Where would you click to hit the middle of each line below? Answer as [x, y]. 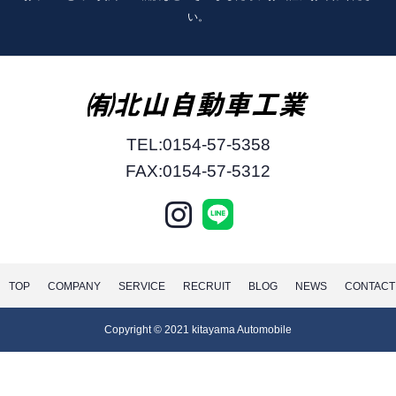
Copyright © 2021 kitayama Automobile [198, 330]
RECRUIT [207, 286]
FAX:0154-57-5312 [198, 171]
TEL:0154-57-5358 [198, 145]
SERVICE [142, 286]
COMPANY [74, 286]
